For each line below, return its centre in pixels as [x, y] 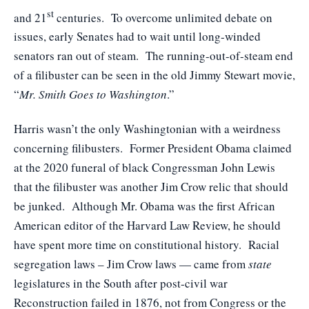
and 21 [30, 17]
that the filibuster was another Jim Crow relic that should [151, 187]
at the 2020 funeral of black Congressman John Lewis [144, 168]
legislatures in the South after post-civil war [121, 283]
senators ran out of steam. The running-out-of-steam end [153, 56]
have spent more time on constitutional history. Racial [147, 245]
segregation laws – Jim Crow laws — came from [131, 264]
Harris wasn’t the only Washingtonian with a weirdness [147, 129]
